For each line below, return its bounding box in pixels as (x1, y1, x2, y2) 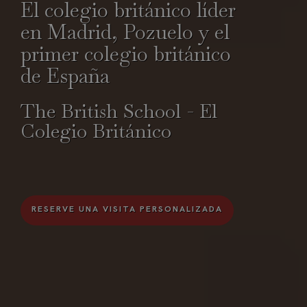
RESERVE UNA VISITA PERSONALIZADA (32, 204, 223, 214)
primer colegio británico (21, 40, 231, 68)
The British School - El (21, 98, 217, 123)
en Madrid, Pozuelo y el (21, 19, 230, 46)
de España (21, 62, 110, 90)
